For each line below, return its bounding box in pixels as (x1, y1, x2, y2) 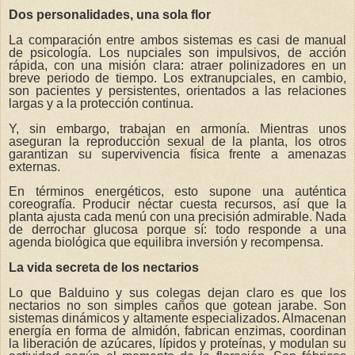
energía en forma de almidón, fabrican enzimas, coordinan (9, 324, 346, 338)
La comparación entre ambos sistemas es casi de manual (9, 32, 346, 47)
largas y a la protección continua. (9, 96, 193, 110)
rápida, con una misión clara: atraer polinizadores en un (9, 58, 346, 72)
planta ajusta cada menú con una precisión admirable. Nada (9, 210, 346, 224)
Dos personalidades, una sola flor (9, 7, 211, 21)
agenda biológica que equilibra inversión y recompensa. (9, 235, 323, 250)
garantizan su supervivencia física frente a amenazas (9, 147, 346, 161)
